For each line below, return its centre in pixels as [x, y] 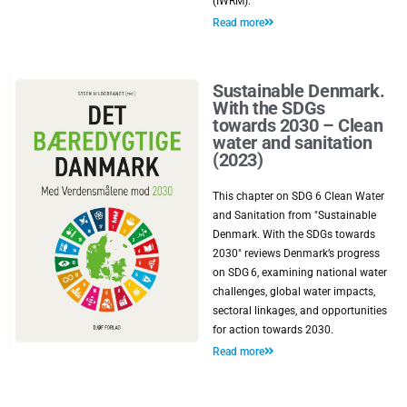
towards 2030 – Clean [298, 126]
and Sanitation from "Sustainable [294, 215]
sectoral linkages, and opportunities [300, 311]
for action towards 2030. [273, 330]
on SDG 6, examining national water [300, 273]
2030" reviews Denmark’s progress [296, 253]
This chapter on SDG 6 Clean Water [298, 196]
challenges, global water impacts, [294, 292]
